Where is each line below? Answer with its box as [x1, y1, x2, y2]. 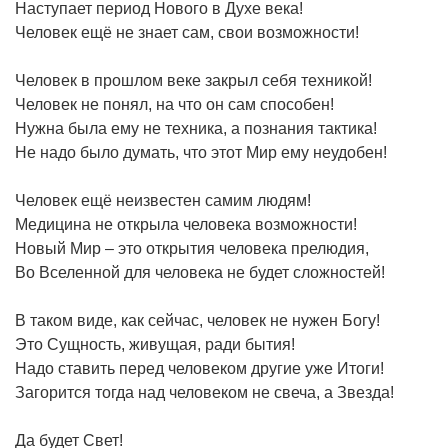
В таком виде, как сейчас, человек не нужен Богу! [15, 311, 380, 329]
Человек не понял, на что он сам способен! [15, 95, 334, 113]
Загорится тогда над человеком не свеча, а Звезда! [15, 383, 394, 401]
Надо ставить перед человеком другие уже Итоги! [15, 359, 384, 377]
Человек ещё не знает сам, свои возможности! [15, 23, 359, 41]
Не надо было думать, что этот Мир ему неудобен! [15, 143, 387, 161]
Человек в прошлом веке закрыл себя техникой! [15, 71, 372, 89]
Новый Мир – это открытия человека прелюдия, [15, 239, 369, 257]
